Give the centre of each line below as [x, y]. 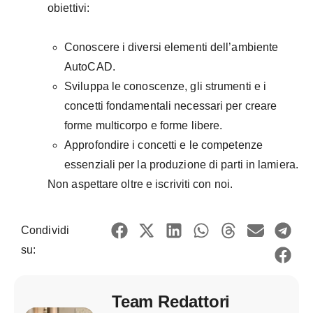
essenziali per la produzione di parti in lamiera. [181, 165]
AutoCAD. [90, 67]
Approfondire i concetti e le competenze [163, 145]
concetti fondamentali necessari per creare [171, 106]
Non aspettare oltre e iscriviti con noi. [140, 184]
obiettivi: [68, 8]
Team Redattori [171, 301]
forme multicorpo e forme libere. [144, 126]
